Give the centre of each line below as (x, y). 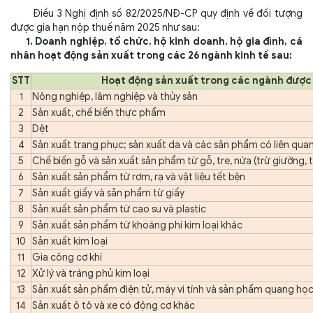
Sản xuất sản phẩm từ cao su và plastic (119, 209)
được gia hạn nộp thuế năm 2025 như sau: (105, 28)
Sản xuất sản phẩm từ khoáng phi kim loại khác (137, 225)
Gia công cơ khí (67, 257)
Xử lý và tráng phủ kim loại (91, 274)
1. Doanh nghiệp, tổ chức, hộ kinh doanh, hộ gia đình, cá (156, 42)
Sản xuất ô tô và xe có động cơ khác (114, 306)
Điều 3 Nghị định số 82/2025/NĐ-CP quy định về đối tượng (156, 14)
